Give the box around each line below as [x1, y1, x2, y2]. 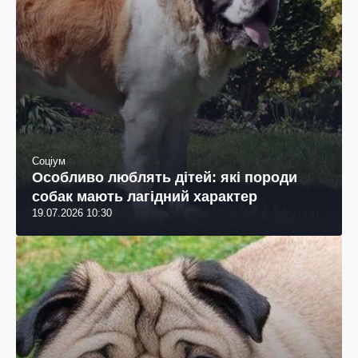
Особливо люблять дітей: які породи [32, 169, 297, 186]
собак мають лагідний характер [32, 189, 257, 205]
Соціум [32, 155, 66, 168]
